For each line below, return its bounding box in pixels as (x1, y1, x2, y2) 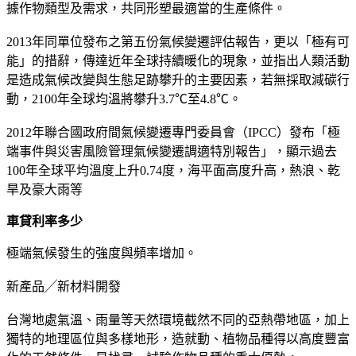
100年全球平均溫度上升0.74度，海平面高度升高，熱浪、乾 (6, 163, 340, 177)
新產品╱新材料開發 (6, 279, 121, 293)
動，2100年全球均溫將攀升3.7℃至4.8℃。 (6, 91, 242, 106)
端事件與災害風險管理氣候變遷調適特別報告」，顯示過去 (6, 144, 337, 158)
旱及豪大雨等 (6, 182, 83, 196)
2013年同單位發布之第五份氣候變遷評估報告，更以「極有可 (6, 34, 350, 48)
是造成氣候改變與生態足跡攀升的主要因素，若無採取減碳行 (6, 72, 350, 87)
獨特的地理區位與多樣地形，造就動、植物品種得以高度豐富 (6, 331, 350, 346)
